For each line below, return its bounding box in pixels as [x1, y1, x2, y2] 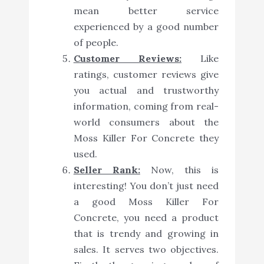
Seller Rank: [73, 164, 140, 176]
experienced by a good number [73, 21, 219, 33]
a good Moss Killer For [73, 196, 219, 208]
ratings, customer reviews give [73, 68, 219, 81]
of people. [73, 37, 118, 49]
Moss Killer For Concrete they [73, 132, 219, 144]
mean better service [73, 5, 219, 17]
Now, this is [140, 164, 219, 176]
